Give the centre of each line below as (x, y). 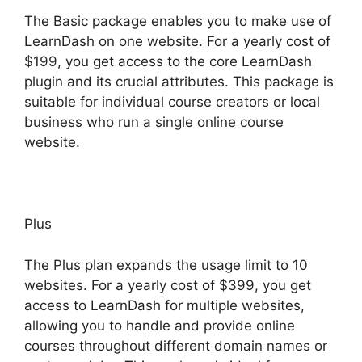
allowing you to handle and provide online (160, 325)
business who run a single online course (154, 122)
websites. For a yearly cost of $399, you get (168, 285)
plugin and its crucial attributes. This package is (179, 82)
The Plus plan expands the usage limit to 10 (166, 265)
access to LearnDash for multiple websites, (164, 305)
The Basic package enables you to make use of (178, 21)
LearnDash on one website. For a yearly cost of (177, 42)
